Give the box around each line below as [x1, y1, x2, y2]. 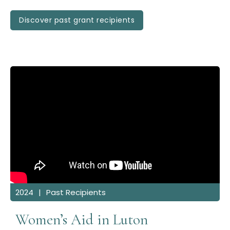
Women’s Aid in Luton [15, 210, 148, 229]
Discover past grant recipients [19, 14, 135, 25]
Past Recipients [46, 187, 106, 198]
